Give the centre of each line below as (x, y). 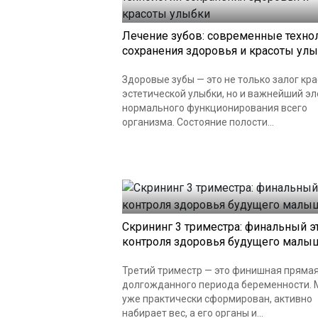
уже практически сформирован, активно (217, 299)
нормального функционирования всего (215, 108)
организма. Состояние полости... (198, 122)
